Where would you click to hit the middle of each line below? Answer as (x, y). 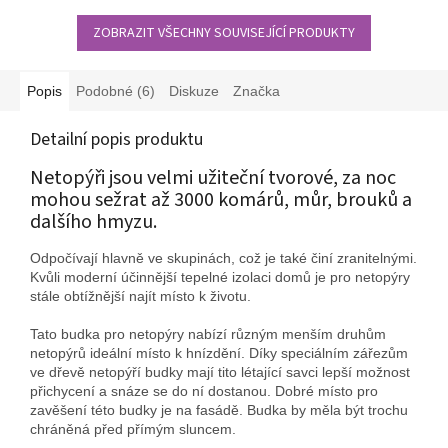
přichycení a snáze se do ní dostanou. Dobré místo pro (204, 391)
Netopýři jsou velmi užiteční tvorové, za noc (213, 177)
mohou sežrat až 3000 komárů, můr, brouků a (221, 199)
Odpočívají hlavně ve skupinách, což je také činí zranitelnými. (223, 258)
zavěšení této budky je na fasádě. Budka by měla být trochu (219, 410)
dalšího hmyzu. (95, 221)
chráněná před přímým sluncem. (133, 429)
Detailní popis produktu (116, 139)
